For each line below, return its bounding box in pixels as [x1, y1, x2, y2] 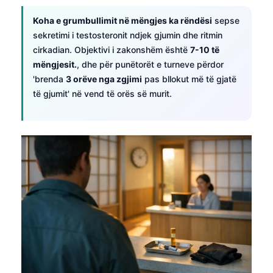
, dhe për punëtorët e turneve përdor [77, 58, 224, 69]
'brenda [33, 73, 66, 84]
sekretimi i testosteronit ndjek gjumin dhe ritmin [33, 29, 222, 40]
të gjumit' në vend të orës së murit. [33, 88, 172, 99]
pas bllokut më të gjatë [142, 73, 236, 84]
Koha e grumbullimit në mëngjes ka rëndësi [33, 15, 212, 26]
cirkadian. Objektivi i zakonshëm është [33, 44, 190, 55]
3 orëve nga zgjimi [66, 73, 142, 84]
